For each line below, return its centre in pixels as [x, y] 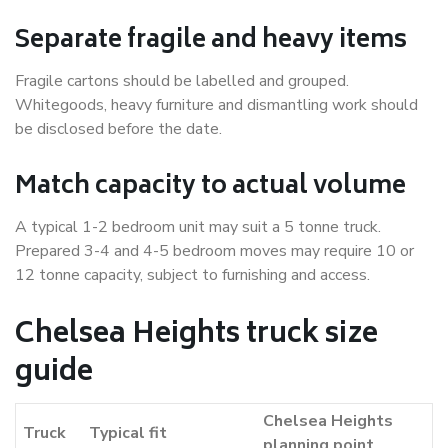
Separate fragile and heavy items [211, 42]
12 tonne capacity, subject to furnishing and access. [192, 275]
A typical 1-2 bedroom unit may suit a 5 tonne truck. [198, 227]
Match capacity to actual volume [210, 188]
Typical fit [128, 433]
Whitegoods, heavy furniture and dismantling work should [216, 105]
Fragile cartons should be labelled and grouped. [182, 81]
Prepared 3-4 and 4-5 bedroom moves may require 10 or [214, 251]
